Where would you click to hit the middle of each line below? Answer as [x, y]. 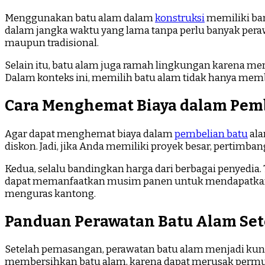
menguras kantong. [50, 193]
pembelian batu [211, 134]
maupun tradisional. [52, 43]
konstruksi [180, 18]
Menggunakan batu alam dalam [80, 18]
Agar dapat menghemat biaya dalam [90, 134]
